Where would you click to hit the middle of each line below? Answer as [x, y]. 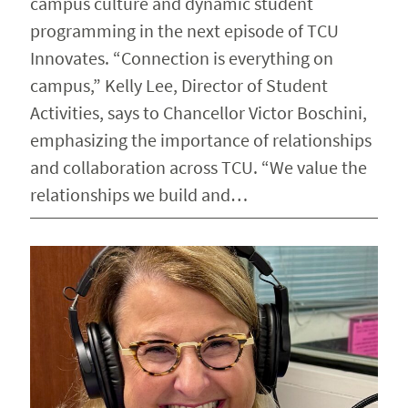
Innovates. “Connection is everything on [181, 57]
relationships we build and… [138, 194]
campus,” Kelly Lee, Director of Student [178, 85]
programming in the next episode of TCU [184, 30]
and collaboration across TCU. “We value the [198, 167]
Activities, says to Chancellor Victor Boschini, [198, 112]
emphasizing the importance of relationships [200, 139]
